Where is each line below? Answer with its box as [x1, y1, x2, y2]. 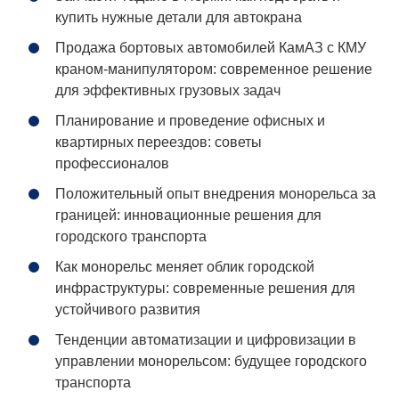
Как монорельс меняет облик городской [55, 259, 315, 275]
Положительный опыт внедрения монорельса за [55, 186, 377, 202]
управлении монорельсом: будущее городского [55, 354, 368, 370]
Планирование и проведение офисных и [55, 113, 326, 129]
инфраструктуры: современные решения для [55, 281, 356, 297]
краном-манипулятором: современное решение [55, 61, 373, 77]
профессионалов [55, 156, 170, 172]
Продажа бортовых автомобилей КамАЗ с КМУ [55, 40, 367, 56]
